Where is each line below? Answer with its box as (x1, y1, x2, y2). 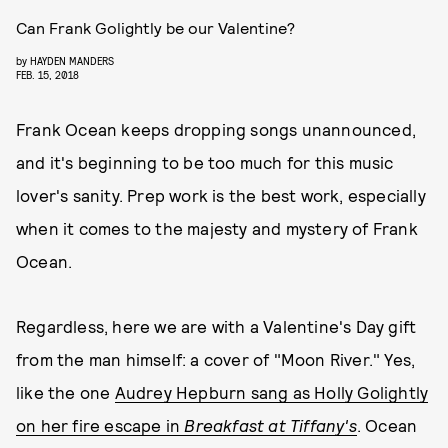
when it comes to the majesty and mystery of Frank (16, 218, 418, 238)
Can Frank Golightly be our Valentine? (16, 18, 295, 37)
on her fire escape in (16, 415, 185, 435)
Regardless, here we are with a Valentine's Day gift (16, 316, 417, 336)
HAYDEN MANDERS (30, 54, 114, 67)
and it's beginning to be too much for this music (16, 152, 394, 172)
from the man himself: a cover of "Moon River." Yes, (16, 349, 416, 369)
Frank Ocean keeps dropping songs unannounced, (16, 119, 417, 139)
